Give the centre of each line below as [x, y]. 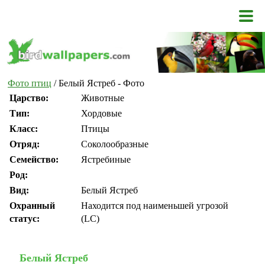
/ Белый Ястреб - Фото [98, 83]
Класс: [24, 129]
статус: [25, 219]
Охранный [32, 206]
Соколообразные [115, 144]
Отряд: [25, 144]
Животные [103, 98]
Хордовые [101, 114]
